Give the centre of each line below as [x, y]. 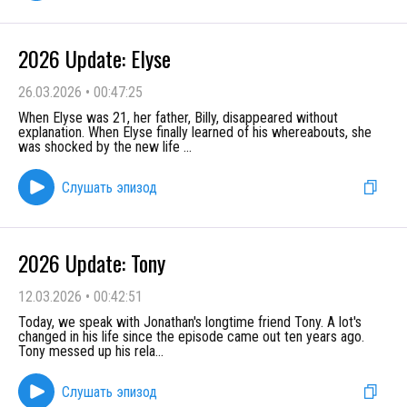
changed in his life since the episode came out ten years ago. [193, 337]
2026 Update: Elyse [94, 58]
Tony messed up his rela [87, 351]
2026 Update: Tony [92, 263]
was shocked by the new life [101, 147]
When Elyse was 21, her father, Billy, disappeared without [178, 118]
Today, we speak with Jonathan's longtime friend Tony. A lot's [190, 322]
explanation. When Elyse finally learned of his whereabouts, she [195, 132]
